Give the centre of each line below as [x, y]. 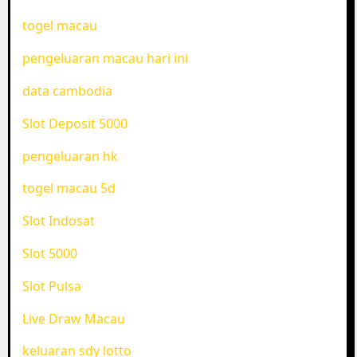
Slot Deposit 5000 [75, 123]
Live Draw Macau [73, 318]
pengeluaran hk [70, 156]
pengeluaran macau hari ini [105, 59]
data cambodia [67, 91]
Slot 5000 [49, 254]
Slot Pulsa [51, 286]
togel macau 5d [69, 188]
